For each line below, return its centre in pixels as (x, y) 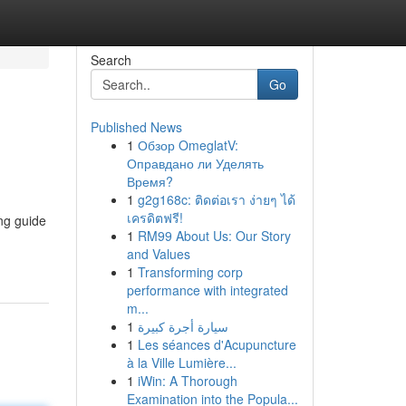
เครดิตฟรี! (155, 217)
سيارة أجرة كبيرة (183, 326)
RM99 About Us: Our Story (214, 236)
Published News (136, 127)
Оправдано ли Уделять (195, 163)
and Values (158, 254)
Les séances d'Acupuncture (217, 344)
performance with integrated (207, 290)
